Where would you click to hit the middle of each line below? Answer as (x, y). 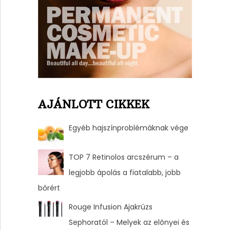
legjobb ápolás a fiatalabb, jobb (124, 173)
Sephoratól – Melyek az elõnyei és (129, 223)
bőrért (49, 188)
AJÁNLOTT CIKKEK (93, 105)
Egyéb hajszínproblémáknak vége (128, 128)
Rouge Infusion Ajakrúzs (110, 207)
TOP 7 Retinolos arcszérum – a (123, 157)
